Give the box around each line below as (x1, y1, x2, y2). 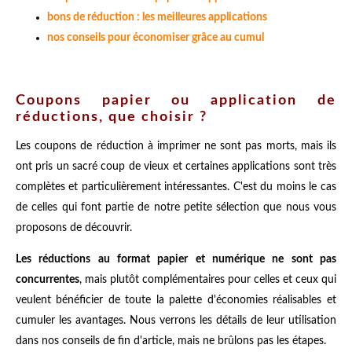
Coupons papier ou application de (16, 93, 336, 108)
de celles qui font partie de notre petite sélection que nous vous (16, 202, 336, 214)
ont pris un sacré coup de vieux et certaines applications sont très (16, 161, 336, 173)
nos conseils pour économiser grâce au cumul (47, 31, 264, 43)
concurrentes (16, 274, 79, 286)
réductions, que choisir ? (16, 110, 207, 125)
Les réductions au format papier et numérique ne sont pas (16, 254, 336, 266)
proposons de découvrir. (16, 222, 132, 234)
